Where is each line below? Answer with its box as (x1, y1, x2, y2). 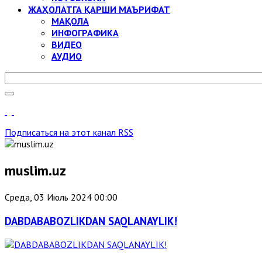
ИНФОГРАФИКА (51, 27, 119, 39)
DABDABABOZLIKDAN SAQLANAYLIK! (5, 213, 177, 228)
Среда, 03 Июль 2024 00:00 (5, 191, 118, 203)
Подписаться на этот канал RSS (5, 126, 133, 138)
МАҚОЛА (51, 15, 89, 27)
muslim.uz (5, 161, 66, 180)
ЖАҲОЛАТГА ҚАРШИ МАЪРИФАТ (28, 4, 170, 15)
